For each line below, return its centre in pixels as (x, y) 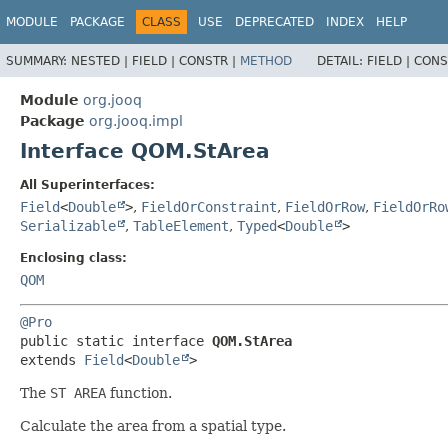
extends (52, 359)
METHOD (266, 60)
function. (139, 392)
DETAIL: (342, 60)
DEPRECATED (274, 22)
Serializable (68, 225)
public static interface (116, 340)
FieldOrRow (325, 206)
